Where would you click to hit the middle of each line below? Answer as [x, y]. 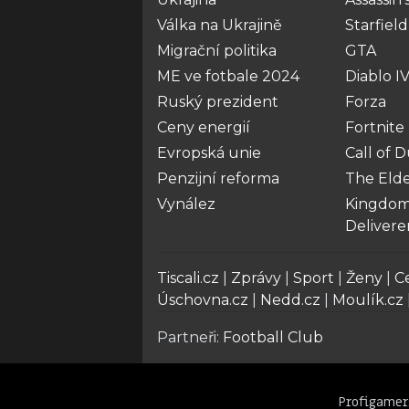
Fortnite [375, 127]
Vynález [186, 204]
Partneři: [190, 337]
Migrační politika [217, 51]
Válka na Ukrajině [220, 25]
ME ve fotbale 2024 [228, 76]
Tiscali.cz [188, 278]
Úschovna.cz [203, 300]
